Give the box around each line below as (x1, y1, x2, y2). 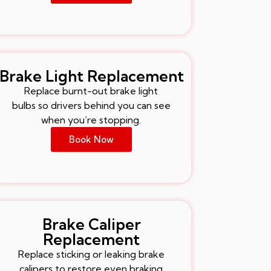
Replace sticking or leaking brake (18, 247, 165, 260)
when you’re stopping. (41, 113, 142, 126)
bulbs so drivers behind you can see (11, 99, 171, 111)
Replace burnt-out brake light (24, 84, 158, 97)
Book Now (69, 133, 114, 145)
